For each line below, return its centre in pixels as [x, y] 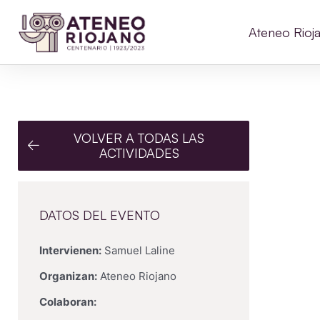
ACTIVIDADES [139, 153]
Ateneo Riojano [137, 276]
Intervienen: [70, 250]
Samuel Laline [138, 250]
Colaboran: [68, 302]
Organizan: [68, 276]
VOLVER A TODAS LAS [139, 138]
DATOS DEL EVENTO [100, 215]
